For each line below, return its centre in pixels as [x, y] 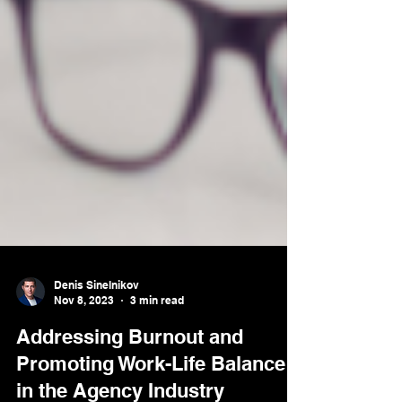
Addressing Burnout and [130, 369]
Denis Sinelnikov [96, 317]
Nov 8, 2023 [84, 332]
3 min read [157, 332]
